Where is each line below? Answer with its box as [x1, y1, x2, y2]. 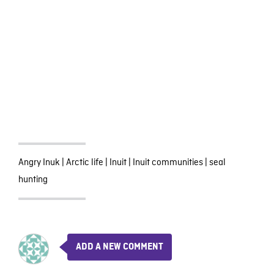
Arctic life [65, 156, 103, 169]
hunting [18, 173, 48, 186]
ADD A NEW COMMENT [75, 242, 163, 252]
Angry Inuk [18, 156, 60, 169]
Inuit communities [132, 156, 203, 169]
